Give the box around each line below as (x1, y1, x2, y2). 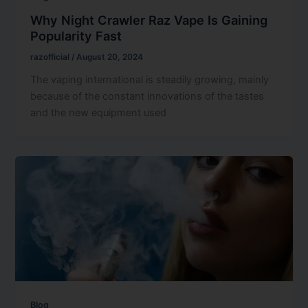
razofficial (30, 52, 72, 62)
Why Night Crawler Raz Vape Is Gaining (30, 12, 268, 27)
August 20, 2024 (76, 52, 144, 62)
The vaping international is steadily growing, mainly (30, 73, 269, 86)
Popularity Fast (30, 27, 122, 43)
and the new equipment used (30, 106, 167, 119)
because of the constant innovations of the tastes (30, 89, 265, 102)
